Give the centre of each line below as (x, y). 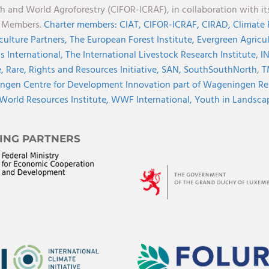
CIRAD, (217, 25)
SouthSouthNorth (220, 70)
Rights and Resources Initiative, (95, 70)
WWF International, (153, 100)
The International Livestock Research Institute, (163, 55)
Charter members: (80, 25)
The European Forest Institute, (133, 40)
